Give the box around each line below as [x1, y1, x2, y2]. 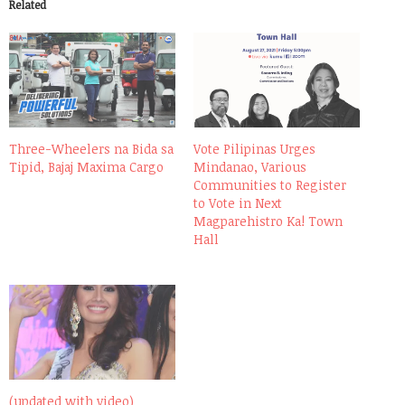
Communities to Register [193, 175, 346, 193]
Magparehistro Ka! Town [193, 212, 343, 230]
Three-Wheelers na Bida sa [9, 139, 174, 157]
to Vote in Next [193, 193, 282, 212]
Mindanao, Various [193, 157, 306, 175]
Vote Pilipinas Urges [193, 139, 316, 157]
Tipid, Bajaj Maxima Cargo [9, 157, 164, 175]
